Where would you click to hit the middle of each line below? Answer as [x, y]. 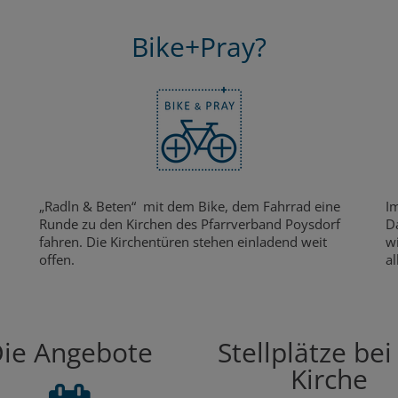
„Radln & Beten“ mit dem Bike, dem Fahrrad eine [190, 206]
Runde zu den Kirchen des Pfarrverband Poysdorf [190, 223]
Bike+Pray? [199, 46]
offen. [60, 259]
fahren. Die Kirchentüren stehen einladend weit [183, 241]
